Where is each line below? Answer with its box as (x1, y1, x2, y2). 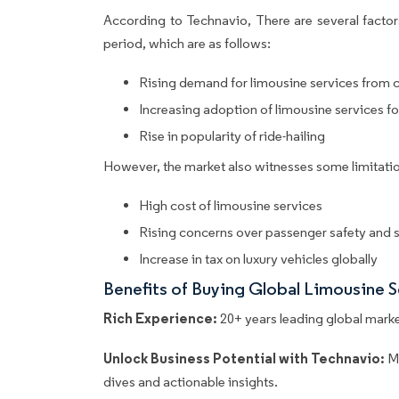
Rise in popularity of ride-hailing (139, 127, 325, 145)
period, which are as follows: (103, 35, 273, 53)
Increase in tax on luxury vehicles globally (139, 250, 378, 268)
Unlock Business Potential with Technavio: (103, 349, 388, 368)
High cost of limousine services (139, 197, 322, 215)
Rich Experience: (103, 309, 217, 328)
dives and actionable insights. (103, 373, 278, 391)
